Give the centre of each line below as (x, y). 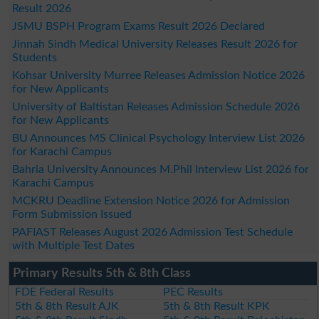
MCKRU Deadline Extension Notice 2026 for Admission (151, 200)
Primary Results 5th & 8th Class (101, 273)
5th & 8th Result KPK (217, 306)
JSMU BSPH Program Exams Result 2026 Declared (138, 26)
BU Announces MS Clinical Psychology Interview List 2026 (158, 138)
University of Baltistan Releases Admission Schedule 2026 (156, 106)
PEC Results (193, 292)
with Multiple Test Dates (73, 245)
